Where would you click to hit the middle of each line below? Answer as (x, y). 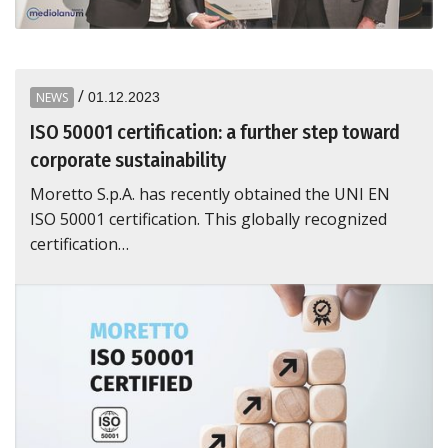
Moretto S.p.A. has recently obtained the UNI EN (210, 193)
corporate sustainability (128, 159)
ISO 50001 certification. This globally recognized (208, 218)
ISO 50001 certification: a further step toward (215, 131)
